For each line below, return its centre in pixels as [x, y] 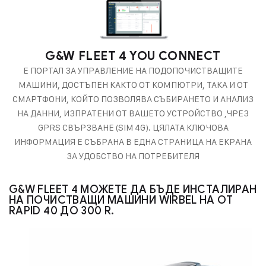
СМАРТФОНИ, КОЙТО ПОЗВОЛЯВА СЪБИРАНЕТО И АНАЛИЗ [133, 99]
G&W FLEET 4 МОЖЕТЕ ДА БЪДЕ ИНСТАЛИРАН [133, 189]
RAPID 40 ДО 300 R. [62, 210]
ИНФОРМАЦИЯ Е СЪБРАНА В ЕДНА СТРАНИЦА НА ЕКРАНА [133, 141]
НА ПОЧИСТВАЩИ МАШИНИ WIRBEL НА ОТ [121, 200]
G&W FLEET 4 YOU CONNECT [133, 56]
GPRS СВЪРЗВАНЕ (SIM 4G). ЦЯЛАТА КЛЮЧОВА [133, 127]
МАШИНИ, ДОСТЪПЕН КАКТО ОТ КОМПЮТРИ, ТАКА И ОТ [133, 84]
